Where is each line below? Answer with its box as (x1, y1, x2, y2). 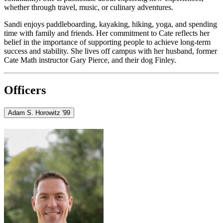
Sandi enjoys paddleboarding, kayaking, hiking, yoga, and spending (4, 19, 217, 28)
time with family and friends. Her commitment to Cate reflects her (4, 28, 210, 37)
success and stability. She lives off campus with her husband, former (4, 46, 217, 55)
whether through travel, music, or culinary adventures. (4, 2, 173, 11)
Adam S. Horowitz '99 (8, 109, 70, 117)
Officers (4, 83, 46, 97)
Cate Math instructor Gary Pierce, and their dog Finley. (4, 55, 176, 64)
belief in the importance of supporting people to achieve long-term (4, 37, 211, 46)
